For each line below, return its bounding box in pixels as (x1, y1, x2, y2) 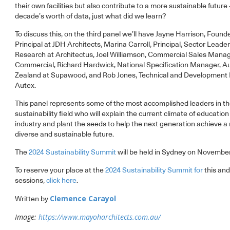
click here (46, 177, 76, 184)
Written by (15, 196, 50, 203)
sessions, (15, 177, 46, 184)
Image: (15, 212, 39, 222)
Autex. (15, 82, 36, 89)
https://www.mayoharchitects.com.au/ (39, 212, 161, 222)
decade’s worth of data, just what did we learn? (15, 13, 166, 20)
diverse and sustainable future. (15, 131, 114, 138)
